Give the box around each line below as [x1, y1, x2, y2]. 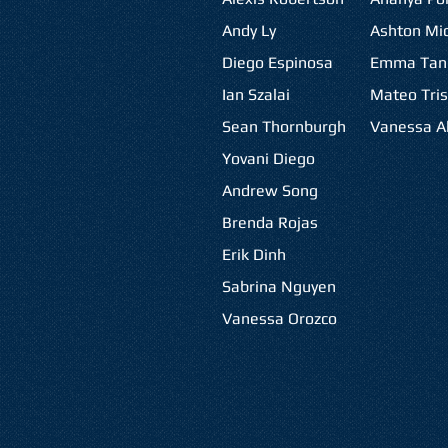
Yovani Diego [221, 149, 315, 168]
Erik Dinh [221, 245, 286, 264]
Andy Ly [221, 21, 276, 40]
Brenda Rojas [221, 213, 318, 232]
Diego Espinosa [221, 53, 333, 72]
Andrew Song [221, 181, 318, 200]
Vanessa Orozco [221, 309, 337, 328]
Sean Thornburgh [221, 117, 346, 136]
